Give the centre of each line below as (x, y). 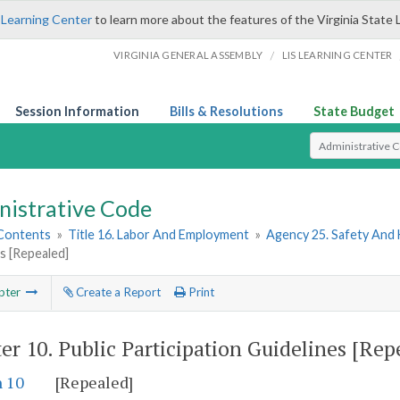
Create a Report (117, 292)
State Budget (354, 111)
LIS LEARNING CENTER (337, 55)
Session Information (77, 111)
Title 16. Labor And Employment (159, 235)
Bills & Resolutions (226, 111)
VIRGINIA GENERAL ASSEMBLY (188, 55)
